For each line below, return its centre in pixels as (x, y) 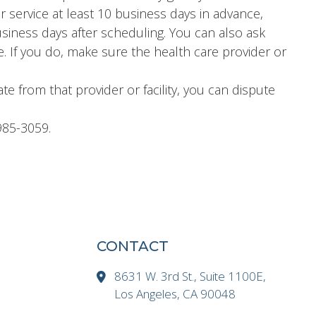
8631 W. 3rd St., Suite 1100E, (190, 276)
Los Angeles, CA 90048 (175, 293)
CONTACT (133, 246)
